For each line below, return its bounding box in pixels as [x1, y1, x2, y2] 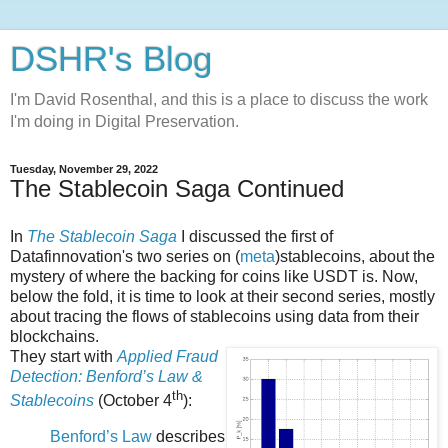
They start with [10, 347, 117, 365]
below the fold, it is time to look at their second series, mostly [10, 287, 435, 305]
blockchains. [10, 327, 99, 345]
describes [152, 427, 225, 445]
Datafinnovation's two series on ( [10, 247, 240, 265]
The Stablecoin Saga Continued [10, 175, 344, 202]
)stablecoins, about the [275, 247, 435, 265]
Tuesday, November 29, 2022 [10, 163, 158, 175]
